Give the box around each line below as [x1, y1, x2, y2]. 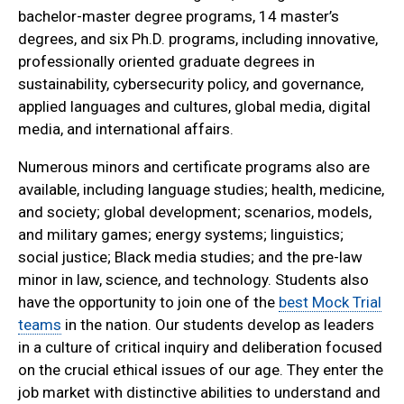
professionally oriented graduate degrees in [18, 52, 315, 71]
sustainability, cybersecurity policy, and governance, [18, 75, 363, 94]
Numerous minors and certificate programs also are [18, 158, 370, 177]
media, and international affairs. [18, 120, 234, 139]
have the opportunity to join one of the [18, 293, 279, 312]
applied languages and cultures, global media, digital [18, 97, 371, 116]
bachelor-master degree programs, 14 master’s [18, 7, 339, 26]
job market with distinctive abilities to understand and [18, 383, 381, 402]
